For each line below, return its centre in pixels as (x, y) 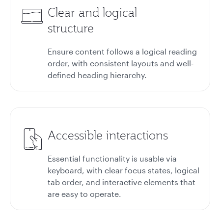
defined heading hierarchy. (97, 75)
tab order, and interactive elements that (122, 182)
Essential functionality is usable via (112, 158)
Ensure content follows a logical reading (122, 51)
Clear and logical (92, 12)
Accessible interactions (108, 135)
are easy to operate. (84, 194)
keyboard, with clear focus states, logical (124, 170)
